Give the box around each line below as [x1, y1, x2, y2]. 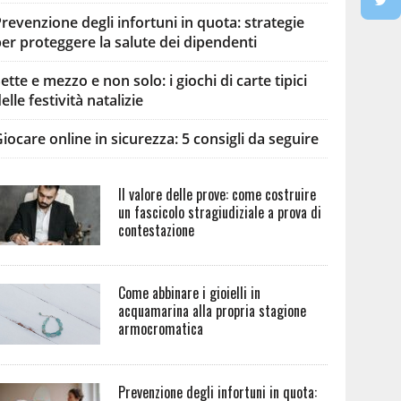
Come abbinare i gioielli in [118, 282, 261, 304]
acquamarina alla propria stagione [118, 300, 307, 322]
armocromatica [118, 318, 204, 340]
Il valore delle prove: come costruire [118, 183, 317, 206]
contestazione [118, 219, 195, 242]
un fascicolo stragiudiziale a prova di [118, 201, 322, 224]
